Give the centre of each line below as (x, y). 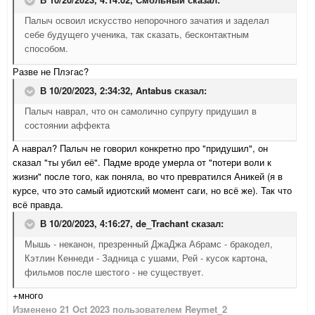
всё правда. (38, 205)
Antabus (154, 91)
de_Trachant (162, 224)
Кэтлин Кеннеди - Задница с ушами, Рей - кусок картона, (146, 258)
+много (28, 295)
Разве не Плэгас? (51, 72)
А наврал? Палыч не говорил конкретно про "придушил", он (140, 148)
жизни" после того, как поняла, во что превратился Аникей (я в (148, 176)
